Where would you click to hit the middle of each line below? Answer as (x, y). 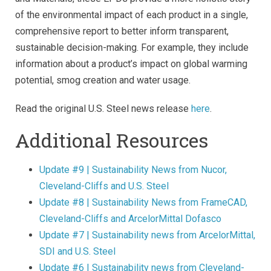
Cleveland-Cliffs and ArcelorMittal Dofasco (130, 219)
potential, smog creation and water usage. (103, 80)
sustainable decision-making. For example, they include (132, 48)
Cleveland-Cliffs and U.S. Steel (104, 186)
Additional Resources (112, 140)
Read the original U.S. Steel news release (103, 109)
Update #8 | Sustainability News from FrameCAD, (143, 203)
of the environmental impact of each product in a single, (132, 15)
